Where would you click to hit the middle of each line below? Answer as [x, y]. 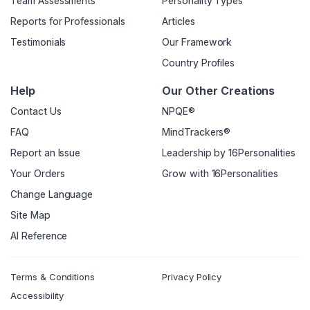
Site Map [30, 215]
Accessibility [37, 296]
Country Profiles [199, 63]
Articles [179, 21]
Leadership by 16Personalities [229, 153]
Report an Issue [46, 153]
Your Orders [38, 174]
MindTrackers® [197, 132]
